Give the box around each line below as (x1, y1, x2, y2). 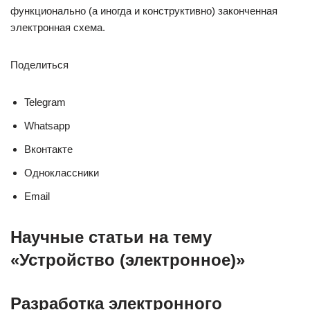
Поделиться (10, 59, 69, 71)
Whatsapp (24, 120, 70, 131)
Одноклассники (24, 167, 99, 179)
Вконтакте (24, 143, 73, 155)
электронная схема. (10, 21, 105, 33)
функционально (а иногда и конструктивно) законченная (10, 5, 277, 17)
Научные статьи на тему (10, 228, 212, 246)
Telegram (24, 96, 66, 108)
